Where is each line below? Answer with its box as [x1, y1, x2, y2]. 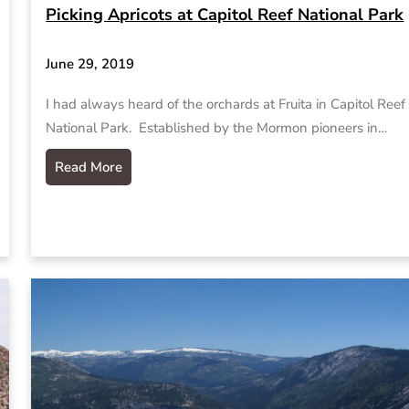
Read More [55, 157, 123, 176]
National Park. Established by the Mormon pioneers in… [46, 118, 388, 137]
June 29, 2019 [46, 55, 135, 74]
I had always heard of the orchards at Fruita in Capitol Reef [46, 94, 406, 113]
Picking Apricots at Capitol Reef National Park [46, 4, 404, 26]
